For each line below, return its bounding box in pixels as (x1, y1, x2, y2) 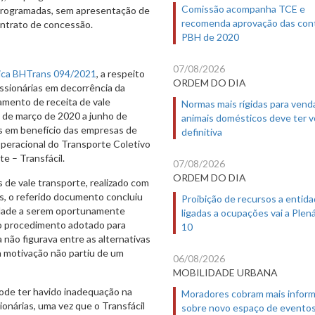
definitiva (181, 125, 222, 138)
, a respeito (96, 67, 145, 79)
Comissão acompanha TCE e (181, 2, 305, 15)
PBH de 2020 (181, 30, 239, 43)
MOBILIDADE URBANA (173, 266, 278, 278)
